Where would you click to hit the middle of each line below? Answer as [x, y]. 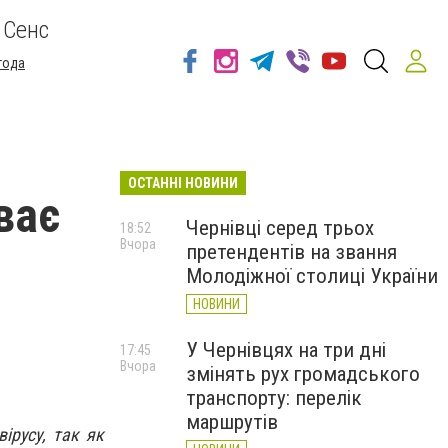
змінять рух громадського [303, 374]
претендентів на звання [291, 252]
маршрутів [232, 422]
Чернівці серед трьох [280, 228]
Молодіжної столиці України [312, 276]
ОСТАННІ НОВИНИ [183, 183]
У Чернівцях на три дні [286, 350]
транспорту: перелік [274, 398]
